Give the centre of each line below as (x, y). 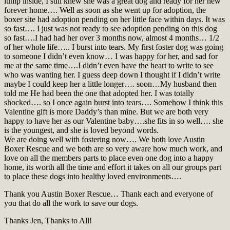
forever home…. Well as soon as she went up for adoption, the (105, 10)
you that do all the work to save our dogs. (71, 203)
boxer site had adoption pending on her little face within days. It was (114, 20)
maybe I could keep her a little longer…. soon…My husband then (110, 84)
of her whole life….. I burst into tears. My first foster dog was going (114, 47)
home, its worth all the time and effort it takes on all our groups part (113, 167)
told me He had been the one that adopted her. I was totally (99, 93)
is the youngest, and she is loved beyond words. (81, 130)
